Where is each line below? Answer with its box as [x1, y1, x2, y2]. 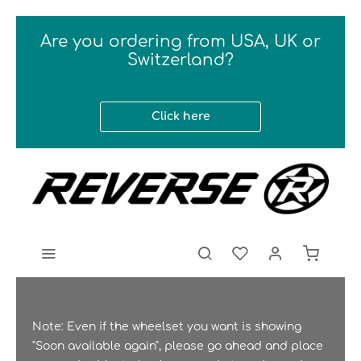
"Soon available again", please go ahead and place [32, 340, 323, 352]
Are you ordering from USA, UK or [40, 32, 321, 51]
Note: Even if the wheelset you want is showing [32, 321, 301, 333]
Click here [151, 110, 210, 122]
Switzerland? [127, 51, 234, 69]
